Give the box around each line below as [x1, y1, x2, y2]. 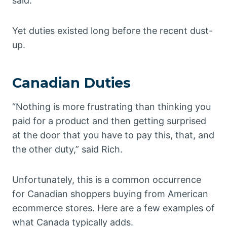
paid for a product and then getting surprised [12, 116, 206, 127]
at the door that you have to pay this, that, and [12, 130, 214, 141]
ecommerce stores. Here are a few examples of [12, 203, 215, 214]
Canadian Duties [12, 74, 131, 91]
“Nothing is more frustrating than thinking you [12, 101, 211, 112]
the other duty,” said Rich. [12, 144, 123, 155]
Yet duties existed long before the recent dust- [12, 25, 213, 36]
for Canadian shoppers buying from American [12, 188, 208, 200]
